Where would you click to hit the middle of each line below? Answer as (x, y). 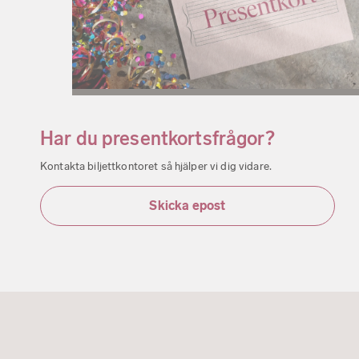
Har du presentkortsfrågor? (157, 138)
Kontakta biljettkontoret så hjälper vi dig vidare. (156, 166)
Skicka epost (188, 205)
